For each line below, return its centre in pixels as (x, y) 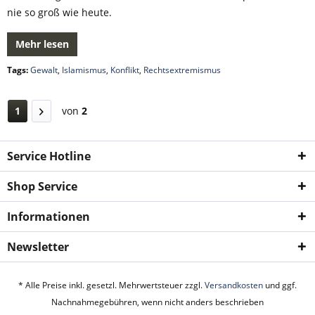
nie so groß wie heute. (59, 12)
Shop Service (42, 186)
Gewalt (44, 70)
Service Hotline (49, 156)
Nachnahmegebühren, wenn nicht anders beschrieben (157, 302)
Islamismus (84, 70)
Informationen (49, 217)
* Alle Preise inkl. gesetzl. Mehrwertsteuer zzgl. (111, 285)
